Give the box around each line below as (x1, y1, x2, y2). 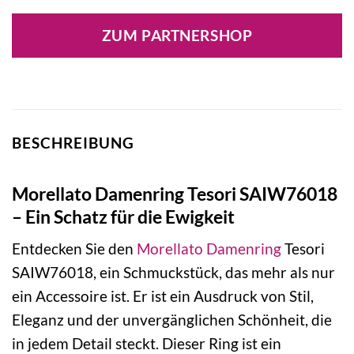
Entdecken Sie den (12, 239, 137, 258)
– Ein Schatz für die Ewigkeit (12, 205, 235, 228)
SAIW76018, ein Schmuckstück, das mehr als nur (12, 263, 335, 282)
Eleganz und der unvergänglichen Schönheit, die (12, 311, 332, 330)
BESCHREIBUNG (12, 134, 134, 153)
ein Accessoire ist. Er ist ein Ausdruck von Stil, (12, 287, 314, 306)
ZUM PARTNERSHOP (101, 27, 253, 45)
